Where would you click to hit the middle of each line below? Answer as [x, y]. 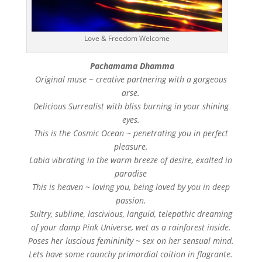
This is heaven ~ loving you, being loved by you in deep [131, 187]
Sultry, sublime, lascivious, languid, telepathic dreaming [131, 213]
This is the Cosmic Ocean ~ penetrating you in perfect [131, 133]
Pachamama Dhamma [132, 65]
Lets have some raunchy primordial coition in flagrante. [131, 254]
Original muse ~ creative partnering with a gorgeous [131, 79]
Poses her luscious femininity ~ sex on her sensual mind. [131, 240]
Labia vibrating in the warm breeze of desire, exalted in [131, 160]
